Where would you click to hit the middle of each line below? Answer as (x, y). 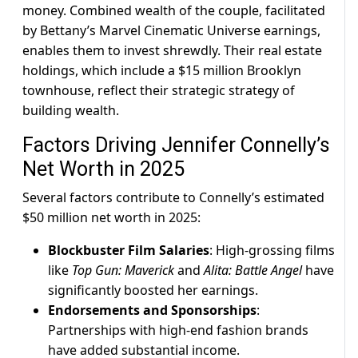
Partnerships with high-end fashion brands (178, 330)
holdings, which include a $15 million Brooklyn (162, 71)
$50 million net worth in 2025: (111, 218)
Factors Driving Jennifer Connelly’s (176, 145)
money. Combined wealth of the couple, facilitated (174, 11)
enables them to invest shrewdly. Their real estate (172, 51)
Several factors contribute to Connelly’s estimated (173, 198)
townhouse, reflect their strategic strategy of (159, 91)
